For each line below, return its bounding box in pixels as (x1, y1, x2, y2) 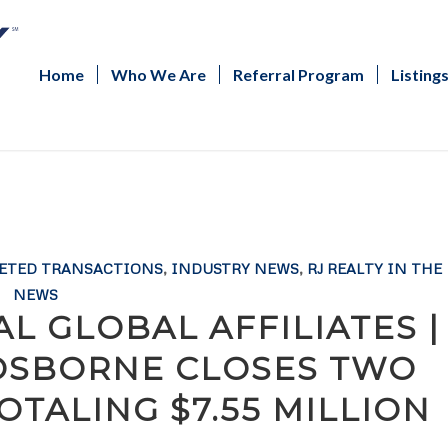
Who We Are (111, 65, 206, 84)
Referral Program (233, 65, 364, 84)
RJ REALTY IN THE (306, 259, 442, 277)
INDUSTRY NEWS (170, 259, 299, 277)
